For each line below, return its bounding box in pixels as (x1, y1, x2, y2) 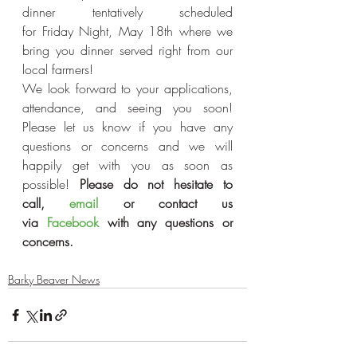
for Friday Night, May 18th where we (22, 22, 233, 40)
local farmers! (22, 61, 93, 78)
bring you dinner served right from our (22, 41, 233, 59)
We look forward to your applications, (22, 80, 233, 97)
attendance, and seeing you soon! (22, 99, 233, 116)
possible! (22, 175, 80, 193)
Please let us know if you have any (22, 118, 233, 135)
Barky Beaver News (8, 272, 100, 287)
